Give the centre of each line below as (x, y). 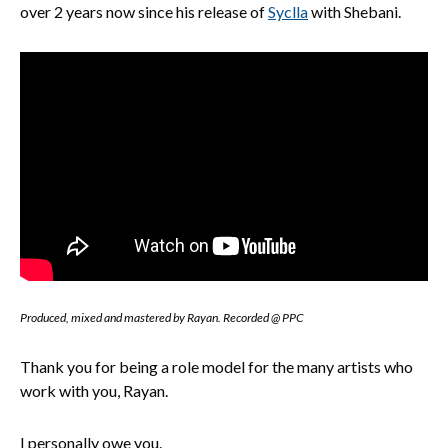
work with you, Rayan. (94, 391)
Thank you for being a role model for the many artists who (216, 367)
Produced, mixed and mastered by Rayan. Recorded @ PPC (162, 318)
